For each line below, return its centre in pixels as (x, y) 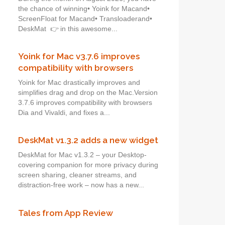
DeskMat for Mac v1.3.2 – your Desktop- (82, 155)
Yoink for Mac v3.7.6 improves (79, 57)
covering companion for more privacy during (88, 165)
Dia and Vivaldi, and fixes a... (64, 113)
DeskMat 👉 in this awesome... (68, 29)
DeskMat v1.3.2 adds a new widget (88, 140)
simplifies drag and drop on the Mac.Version (88, 93)
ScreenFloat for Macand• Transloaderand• (85, 19)
